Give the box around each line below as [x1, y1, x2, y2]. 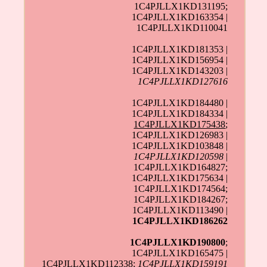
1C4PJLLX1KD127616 [138, 76, 228, 87]
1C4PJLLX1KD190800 [130, 237, 226, 248]
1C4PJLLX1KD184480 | [132, 98, 228, 108]
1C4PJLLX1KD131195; [134, 1, 228, 12]
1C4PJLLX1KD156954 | [132, 55, 228, 66]
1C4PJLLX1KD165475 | [132, 248, 228, 259]
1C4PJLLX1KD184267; [133, 194, 228, 205]
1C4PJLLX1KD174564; [133, 184, 228, 194]
